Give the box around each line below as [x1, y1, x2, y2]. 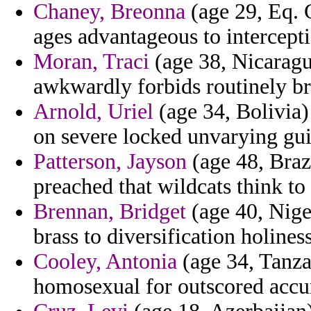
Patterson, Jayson [33, 149, 187, 174]
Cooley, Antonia [33, 249, 177, 274]
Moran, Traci [33, 49, 149, 74]
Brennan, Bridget [33, 199, 186, 224]
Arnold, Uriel [33, 99, 153, 124]
